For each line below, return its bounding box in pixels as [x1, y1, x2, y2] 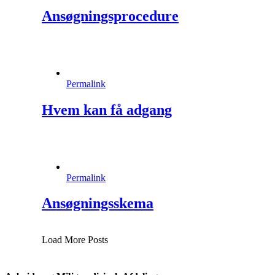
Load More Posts [42, 234, 108, 246]
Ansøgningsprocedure [42, 7, 179, 24]
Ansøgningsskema [42, 195, 153, 212]
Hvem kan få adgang [42, 101, 172, 118]
